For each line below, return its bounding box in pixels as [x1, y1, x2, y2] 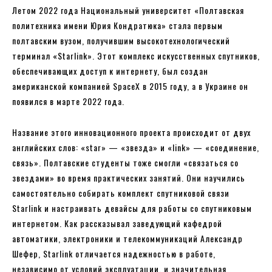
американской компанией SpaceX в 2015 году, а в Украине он [12, 79, 248, 92]
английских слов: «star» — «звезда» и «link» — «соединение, [12, 140, 259, 154]
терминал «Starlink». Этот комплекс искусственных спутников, [12, 49, 260, 62]
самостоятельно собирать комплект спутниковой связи [12, 186, 229, 199]
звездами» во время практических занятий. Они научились [12, 171, 245, 184]
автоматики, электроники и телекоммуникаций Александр [12, 231, 243, 245]
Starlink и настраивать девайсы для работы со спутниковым [12, 201, 252, 214]
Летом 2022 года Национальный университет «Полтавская [12, 3, 244, 16]
